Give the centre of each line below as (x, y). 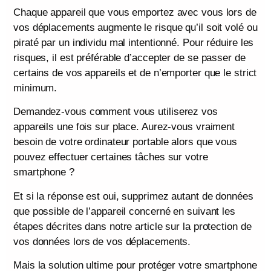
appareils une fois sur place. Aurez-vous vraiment (124, 127)
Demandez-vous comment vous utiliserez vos (116, 112)
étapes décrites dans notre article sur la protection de (132, 226)
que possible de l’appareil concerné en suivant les (124, 211)
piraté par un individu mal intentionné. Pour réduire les (134, 43)
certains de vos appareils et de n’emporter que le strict (135, 73)
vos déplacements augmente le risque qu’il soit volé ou (135, 28)
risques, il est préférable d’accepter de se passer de (129, 58)
